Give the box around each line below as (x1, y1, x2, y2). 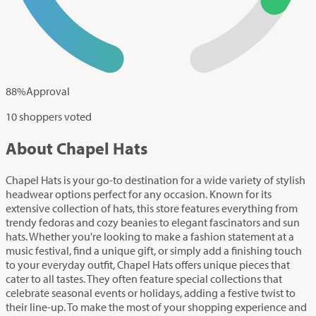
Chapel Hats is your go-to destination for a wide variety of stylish (6, 172, 305, 187)
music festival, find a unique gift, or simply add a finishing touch (6, 243, 302, 257)
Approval (26, 83, 70, 98)
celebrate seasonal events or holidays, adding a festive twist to (6, 285, 296, 300)
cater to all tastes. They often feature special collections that (6, 271, 282, 286)
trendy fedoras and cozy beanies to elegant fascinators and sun (6, 214, 300, 229)
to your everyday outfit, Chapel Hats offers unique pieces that (6, 257, 290, 272)
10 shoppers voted (6, 109, 92, 123)
